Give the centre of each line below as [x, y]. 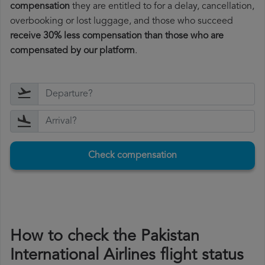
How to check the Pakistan [105, 237]
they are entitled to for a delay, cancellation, [162, 7]
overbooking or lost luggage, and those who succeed [122, 22]
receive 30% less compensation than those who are [117, 36]
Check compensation [132, 156]
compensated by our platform [72, 51]
